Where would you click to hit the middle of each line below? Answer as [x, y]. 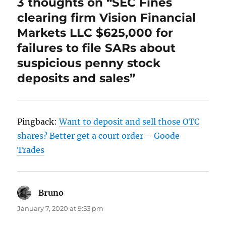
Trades [31, 150]
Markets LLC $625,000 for [95, 33]
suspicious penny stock [89, 63]
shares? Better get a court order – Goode [99, 136]
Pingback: [38, 122]
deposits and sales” [76, 78]
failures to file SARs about [97, 48]
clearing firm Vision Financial [107, 18]
